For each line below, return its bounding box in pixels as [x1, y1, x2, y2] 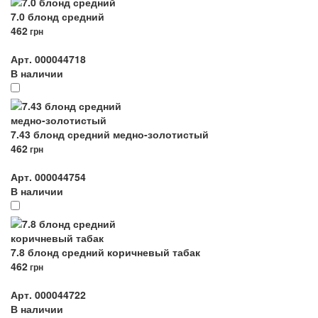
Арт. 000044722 [11, 287, 86, 302]
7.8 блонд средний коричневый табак [11, 245, 200, 259]
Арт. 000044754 [11, 170, 86, 184]
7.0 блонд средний [11, 9, 104, 23]
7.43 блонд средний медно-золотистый [11, 127, 209, 141]
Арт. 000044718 [11, 52, 86, 66]
